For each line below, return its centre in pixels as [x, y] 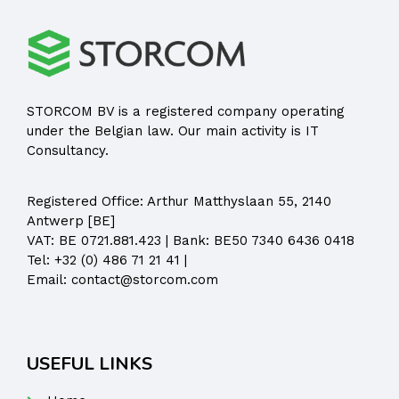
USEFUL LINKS [90, 363]
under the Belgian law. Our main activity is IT [173, 131]
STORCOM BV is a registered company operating [186, 112]
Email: [49, 279]
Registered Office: [87, 201]
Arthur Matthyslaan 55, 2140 [239, 201]
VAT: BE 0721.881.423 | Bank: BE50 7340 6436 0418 [191, 240]
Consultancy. [68, 151]
